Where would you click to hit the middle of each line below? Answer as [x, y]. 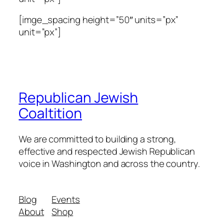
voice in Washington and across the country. [109, 163]
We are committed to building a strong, [98, 139]
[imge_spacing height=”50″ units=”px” [99, 20]
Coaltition [50, 113]
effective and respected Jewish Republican [107, 151]
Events [66, 200]
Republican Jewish [79, 98]
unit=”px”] [40, 32]
